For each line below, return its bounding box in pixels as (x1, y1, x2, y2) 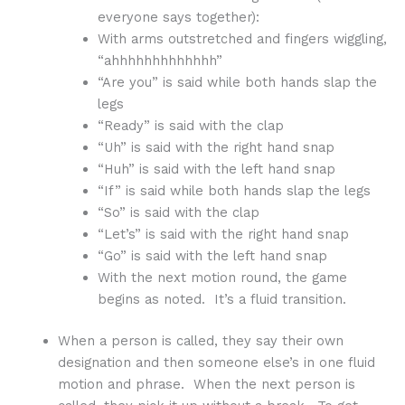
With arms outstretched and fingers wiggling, (97, 30, 387, 47)
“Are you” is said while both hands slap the (97, 73, 377, 90)
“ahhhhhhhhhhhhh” (97, 52, 222, 69)
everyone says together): (97, 8, 259, 25)
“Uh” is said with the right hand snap (97, 138, 334, 155)
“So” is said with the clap (97, 203, 259, 221)
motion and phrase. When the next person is (57, 375, 355, 392)
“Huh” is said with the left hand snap (97, 160, 335, 177)
